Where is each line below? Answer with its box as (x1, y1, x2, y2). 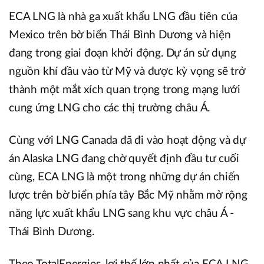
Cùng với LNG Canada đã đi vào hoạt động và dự (9, 134, 246, 146)
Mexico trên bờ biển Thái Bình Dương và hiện (9, 29, 231, 41)
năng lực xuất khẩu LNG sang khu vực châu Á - (9, 207, 235, 219)
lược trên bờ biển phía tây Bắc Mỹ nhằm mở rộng (9, 189, 247, 201)
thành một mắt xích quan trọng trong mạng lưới (9, 84, 240, 95)
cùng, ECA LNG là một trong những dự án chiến (9, 171, 240, 183)
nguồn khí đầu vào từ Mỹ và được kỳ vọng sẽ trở (9, 65, 245, 77)
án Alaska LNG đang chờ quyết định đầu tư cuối (9, 153, 239, 164)
